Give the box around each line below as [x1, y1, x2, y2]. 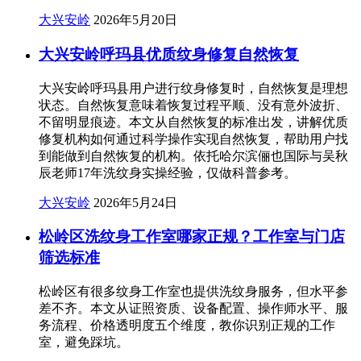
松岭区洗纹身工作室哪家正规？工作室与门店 [39, 228, 345, 246]
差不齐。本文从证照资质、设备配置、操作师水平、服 [39, 301, 348, 316]
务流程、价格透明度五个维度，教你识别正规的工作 [39, 318, 335, 333]
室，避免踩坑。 [39, 335, 129, 350]
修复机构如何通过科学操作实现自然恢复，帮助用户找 [39, 131, 348, 146]
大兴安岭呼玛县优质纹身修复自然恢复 [39, 45, 299, 63]
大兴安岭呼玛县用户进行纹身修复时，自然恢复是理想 [39, 81, 348, 95]
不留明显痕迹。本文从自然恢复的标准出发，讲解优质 [39, 114, 348, 129]
